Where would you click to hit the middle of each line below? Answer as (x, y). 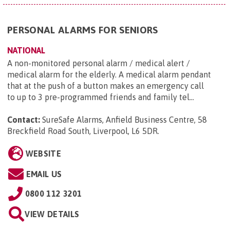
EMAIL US (44, 174)
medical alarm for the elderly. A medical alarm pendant (109, 75)
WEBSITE (43, 154)
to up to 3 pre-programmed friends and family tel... (101, 97)
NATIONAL (26, 51)
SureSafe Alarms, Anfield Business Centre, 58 (124, 120)
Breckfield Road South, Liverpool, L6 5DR (82, 131)
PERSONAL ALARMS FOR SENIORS (83, 30)
